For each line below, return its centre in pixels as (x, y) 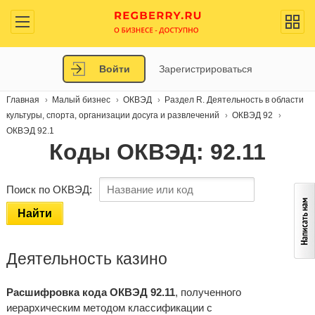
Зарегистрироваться (206, 69)
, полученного (208, 292)
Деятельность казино (86, 259)
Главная (22, 100)
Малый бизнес (81, 100)
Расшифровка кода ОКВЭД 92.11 (90, 292)
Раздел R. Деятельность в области (234, 100)
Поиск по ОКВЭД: (49, 189)
